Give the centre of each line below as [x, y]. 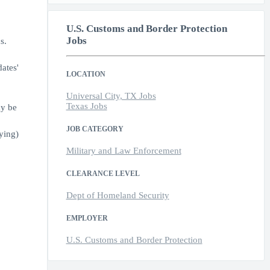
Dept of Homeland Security [118, 196]
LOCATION [86, 74]
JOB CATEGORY [95, 129]
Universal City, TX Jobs [111, 96]
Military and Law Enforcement [124, 151]
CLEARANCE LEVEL [103, 174]
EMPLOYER [87, 218]
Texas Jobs [86, 106]
